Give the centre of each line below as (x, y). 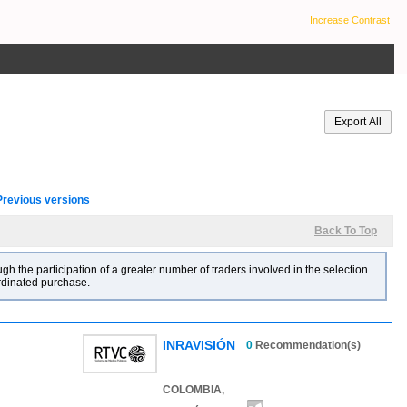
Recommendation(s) (307, 345)
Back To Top (346, 231)
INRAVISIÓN (199, 345)
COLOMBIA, (194, 390)
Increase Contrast (350, 20)
